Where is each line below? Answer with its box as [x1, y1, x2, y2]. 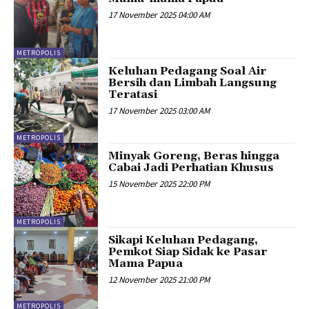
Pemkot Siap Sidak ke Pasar [108, 245, 268, 259]
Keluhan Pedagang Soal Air [108, 64, 267, 79]
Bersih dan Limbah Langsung [108, 76, 277, 90]
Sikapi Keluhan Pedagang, [108, 233, 259, 248]
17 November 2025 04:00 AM [108, 8, 210, 21]
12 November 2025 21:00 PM [108, 274, 210, 286]
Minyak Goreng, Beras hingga [108, 148, 280, 163]
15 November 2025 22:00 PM [108, 177, 210, 190]
